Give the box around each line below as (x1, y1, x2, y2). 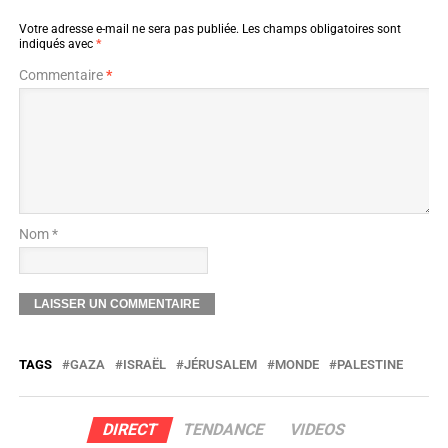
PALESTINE (336, 356, 403, 372)
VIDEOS (287, 419, 348, 439)
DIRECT (100, 419, 160, 439)
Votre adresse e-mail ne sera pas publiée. (18, 21, 239, 36)
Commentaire (18, 66, 106, 83)
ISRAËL (122, 356, 166, 372)
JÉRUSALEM (183, 356, 257, 372)
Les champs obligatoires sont (241, 21, 401, 36)
